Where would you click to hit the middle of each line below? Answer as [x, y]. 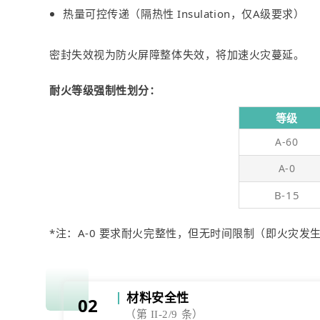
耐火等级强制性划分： [105, 90]
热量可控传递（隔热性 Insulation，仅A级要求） [184, 14]
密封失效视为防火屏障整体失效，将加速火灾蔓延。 [177, 55]
